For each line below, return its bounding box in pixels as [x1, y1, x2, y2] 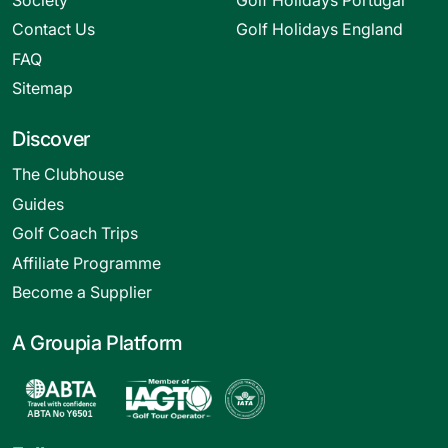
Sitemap [12, 78, 73, 99]
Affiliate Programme [12, 252, 161, 273]
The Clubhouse [12, 164, 124, 185]
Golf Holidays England [236, 19, 403, 40]
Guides [12, 193, 64, 214]
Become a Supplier [12, 282, 152, 303]
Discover [12, 127, 90, 152]
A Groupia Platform [12, 331, 183, 356]
